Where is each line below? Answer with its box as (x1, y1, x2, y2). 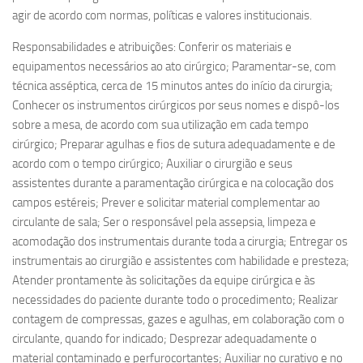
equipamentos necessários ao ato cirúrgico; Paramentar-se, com (12, 59, 336, 74)
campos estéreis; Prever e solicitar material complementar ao (12, 195, 320, 210)
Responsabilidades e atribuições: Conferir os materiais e (12, 40, 292, 54)
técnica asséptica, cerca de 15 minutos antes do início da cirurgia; (12, 79, 333, 93)
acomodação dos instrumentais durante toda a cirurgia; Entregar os (12, 234, 348, 249)
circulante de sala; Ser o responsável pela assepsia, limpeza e (12, 215, 316, 229)
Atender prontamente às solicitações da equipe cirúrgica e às (12, 273, 315, 288)
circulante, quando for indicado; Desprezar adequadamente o (12, 331, 317, 346)
